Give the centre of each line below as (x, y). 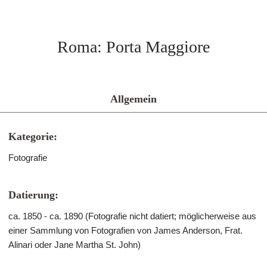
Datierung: (33, 195)
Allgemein (133, 99)
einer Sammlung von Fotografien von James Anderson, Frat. (125, 230)
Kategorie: (33, 136)
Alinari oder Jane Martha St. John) (74, 245)
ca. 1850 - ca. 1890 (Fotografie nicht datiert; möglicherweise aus (132, 216)
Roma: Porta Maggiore (133, 47)
